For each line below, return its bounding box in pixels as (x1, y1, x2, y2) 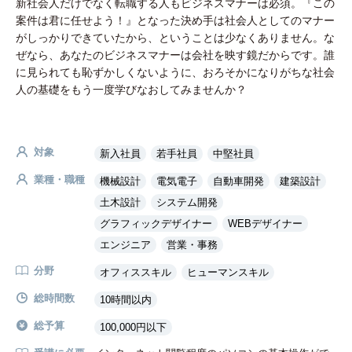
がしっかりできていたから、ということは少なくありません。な (16, 31, 335, 44)
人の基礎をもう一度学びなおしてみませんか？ (16, 83, 247, 96)
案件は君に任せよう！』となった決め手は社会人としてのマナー (16, 14, 335, 27)
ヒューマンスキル (187, 266, 269, 278)
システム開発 (156, 196, 218, 208)
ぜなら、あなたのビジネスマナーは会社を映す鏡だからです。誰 (16, 49, 335, 61)
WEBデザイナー (228, 218, 302, 229)
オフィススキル (100, 266, 171, 278)
